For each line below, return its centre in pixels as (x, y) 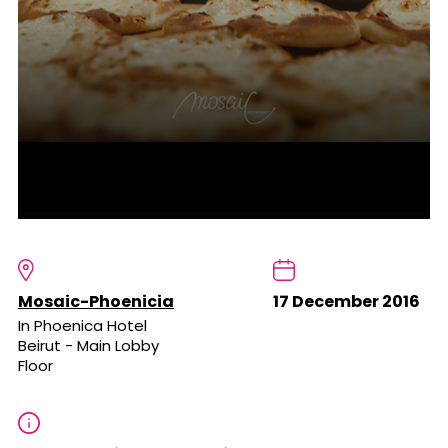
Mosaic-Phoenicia (96, 302)
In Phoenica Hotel (82, 326)
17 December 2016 (346, 302)
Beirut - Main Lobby (88, 346)
